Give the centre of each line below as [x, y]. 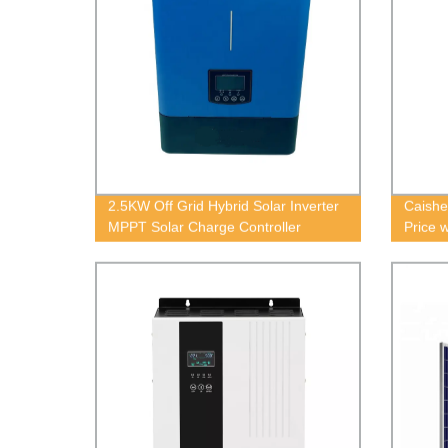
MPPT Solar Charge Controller [205, 226]
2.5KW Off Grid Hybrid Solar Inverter [224, 205]
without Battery [155, 247]
